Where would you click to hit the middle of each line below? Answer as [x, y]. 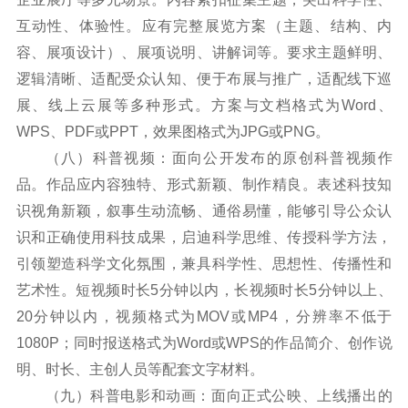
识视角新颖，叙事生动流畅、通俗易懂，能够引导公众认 [204, 210]
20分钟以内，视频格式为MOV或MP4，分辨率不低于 [204, 316]
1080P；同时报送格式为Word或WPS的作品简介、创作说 [204, 342]
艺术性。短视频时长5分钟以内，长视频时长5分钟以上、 [204, 290]
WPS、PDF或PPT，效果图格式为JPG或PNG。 [173, 131]
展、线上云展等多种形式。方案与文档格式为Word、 [204, 105]
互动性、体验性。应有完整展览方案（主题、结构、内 [204, 25]
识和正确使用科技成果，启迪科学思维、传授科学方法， [204, 237]
